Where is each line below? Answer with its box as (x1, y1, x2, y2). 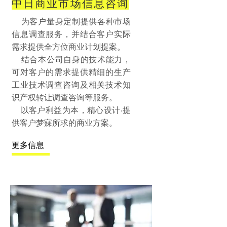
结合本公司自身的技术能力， (12, 55, 131, 64)
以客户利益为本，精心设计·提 (12, 106, 131, 115)
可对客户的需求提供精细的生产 (12, 68, 131, 77)
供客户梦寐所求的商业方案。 (12, 119, 125, 127)
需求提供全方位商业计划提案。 (12, 43, 125, 51)
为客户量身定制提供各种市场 (12, 17, 131, 26)
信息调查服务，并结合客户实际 (12, 30, 131, 39)
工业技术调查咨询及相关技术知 (12, 81, 131, 89)
